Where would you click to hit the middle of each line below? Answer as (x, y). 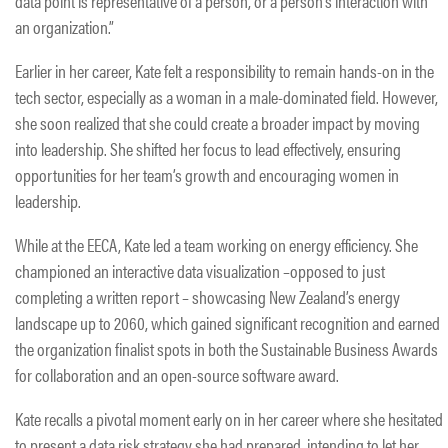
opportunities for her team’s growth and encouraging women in (207, 174)
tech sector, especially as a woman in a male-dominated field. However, (226, 96)
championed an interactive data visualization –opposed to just (200, 270)
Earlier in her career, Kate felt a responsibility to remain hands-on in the (224, 70)
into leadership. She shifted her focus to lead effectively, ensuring (208, 148)
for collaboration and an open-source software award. (177, 374)
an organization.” (64, 26)
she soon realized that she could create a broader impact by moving (217, 122)
